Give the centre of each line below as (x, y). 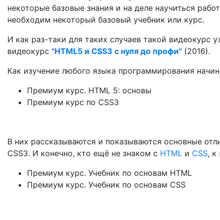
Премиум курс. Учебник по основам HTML (110, 173)
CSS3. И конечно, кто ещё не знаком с (84, 153)
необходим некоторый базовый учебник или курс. (106, 20)
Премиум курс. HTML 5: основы (89, 90)
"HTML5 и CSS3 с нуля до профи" (117, 51)
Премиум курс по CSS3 (73, 102)
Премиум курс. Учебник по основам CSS (106, 185)
